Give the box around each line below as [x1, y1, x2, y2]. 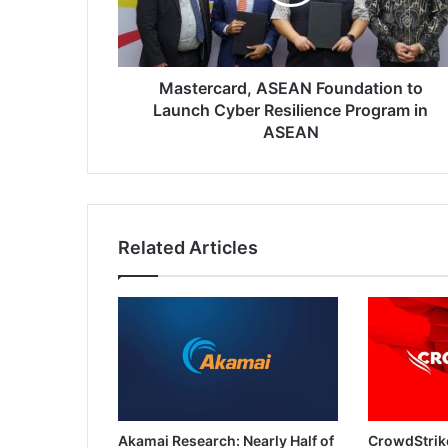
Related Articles [118, 237, 258, 259]
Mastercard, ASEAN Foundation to [158, 78, 423, 99]
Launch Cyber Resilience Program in [153, 100, 428, 121]
